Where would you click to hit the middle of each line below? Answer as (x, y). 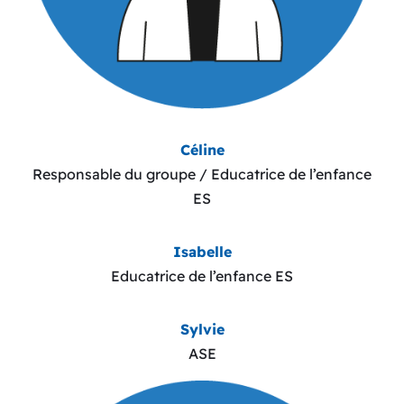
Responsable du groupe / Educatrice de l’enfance (202, 174)
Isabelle (202, 251)
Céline (202, 149)
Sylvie (202, 329)
